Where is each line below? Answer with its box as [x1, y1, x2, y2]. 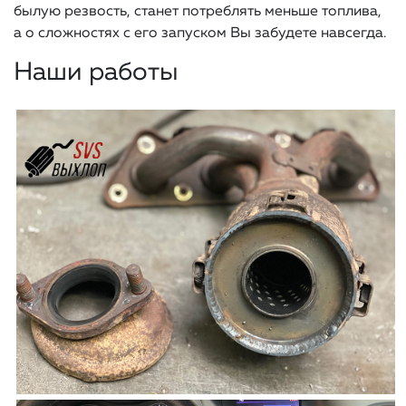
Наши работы [14, 61, 179, 87]
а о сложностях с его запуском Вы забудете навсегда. [14, 26, 386, 42]
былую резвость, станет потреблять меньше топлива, [14, 5, 382, 20]
